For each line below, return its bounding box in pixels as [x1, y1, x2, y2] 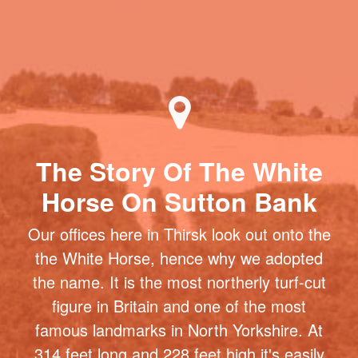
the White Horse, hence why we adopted [35, 318, 323, 342]
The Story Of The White [35, 224, 323, 261]
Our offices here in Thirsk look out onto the [27, 294, 331, 318]
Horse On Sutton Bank [41, 254, 317, 292]
